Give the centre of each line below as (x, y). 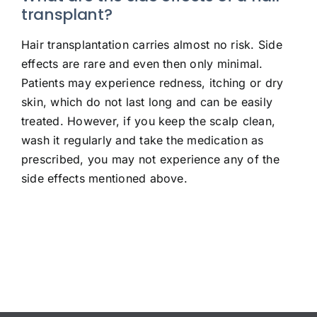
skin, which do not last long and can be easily (147, 102)
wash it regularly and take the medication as (143, 140)
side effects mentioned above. (104, 178)
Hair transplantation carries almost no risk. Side (152, 44)
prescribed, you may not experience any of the (150, 159)
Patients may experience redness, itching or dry (152, 82)
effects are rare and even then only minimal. (142, 63)
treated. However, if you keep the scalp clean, (149, 121)
